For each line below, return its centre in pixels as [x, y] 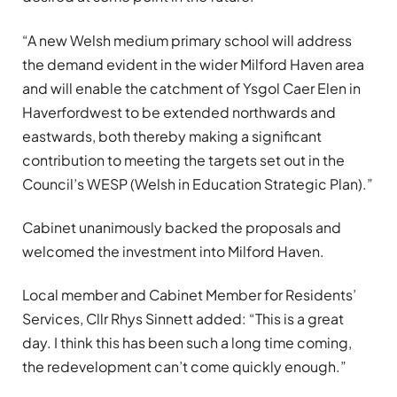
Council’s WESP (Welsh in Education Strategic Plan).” [198, 183]
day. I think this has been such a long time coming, [187, 343]
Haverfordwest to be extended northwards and [179, 112]
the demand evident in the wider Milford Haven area [193, 64]
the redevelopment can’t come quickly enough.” [184, 367]
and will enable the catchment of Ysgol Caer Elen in [191, 88]
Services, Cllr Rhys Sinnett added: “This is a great [183, 319]
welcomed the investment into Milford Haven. [173, 251]
